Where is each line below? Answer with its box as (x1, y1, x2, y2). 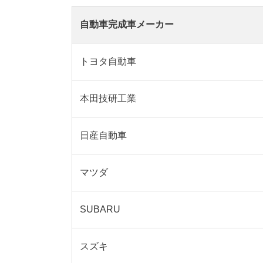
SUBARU (79, 204, 120, 215)
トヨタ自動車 (79, 56, 136, 67)
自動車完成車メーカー (79, 19, 174, 30)
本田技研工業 (79, 93, 136, 104)
